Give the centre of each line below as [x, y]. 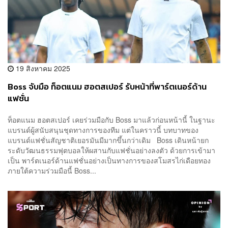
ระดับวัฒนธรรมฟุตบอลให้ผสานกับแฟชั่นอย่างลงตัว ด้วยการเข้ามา [111, 150]
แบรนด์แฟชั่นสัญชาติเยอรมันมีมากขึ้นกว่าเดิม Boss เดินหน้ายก [108, 140]
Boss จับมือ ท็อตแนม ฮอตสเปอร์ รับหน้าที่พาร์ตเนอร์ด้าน [107, 87]
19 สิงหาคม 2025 [42, 68]
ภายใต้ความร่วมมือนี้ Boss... [52, 170]
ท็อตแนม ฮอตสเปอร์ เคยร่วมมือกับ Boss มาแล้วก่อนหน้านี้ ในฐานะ [111, 119]
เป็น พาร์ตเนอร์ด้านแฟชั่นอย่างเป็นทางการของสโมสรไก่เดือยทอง [112, 160]
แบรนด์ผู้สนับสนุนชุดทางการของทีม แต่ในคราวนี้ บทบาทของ [103, 130]
